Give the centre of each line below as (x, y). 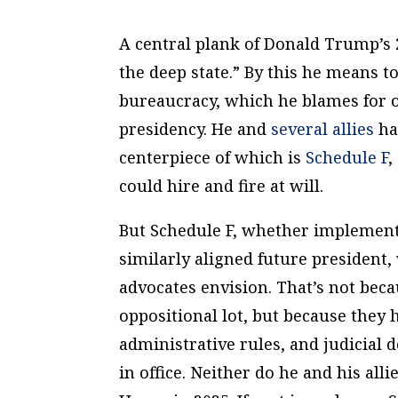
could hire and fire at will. (222, 185)
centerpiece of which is (213, 157)
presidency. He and (195, 128)
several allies (323, 128)
